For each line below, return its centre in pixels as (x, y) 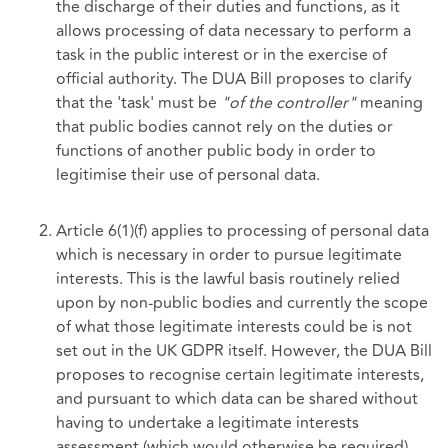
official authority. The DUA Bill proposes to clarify (234, 79)
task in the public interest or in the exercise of (221, 55)
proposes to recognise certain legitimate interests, (240, 375)
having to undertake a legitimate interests (207, 423)
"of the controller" (288, 103)
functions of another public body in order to (216, 151)
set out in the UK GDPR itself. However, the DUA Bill (244, 351)
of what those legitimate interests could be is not (234, 327)
